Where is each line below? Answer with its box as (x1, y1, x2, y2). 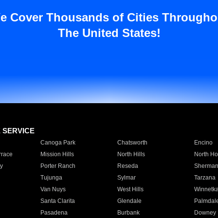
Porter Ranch (40, 163, 75, 169)
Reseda (117, 163, 138, 169)
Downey (194, 209, 216, 216)
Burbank (117, 209, 140, 216)
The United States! (57, 26, 161, 39)
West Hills (117, 186, 144, 193)
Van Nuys (40, 186, 66, 193)
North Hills (117, 151, 145, 158)
